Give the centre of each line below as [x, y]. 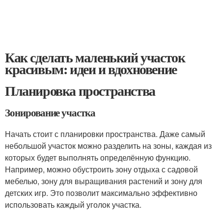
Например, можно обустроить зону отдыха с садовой [101, 169]
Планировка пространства [80, 91]
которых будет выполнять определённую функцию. [98, 157]
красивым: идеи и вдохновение [91, 69]
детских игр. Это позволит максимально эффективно [101, 193]
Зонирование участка [50, 112]
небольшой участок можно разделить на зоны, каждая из [108, 146]
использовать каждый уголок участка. [73, 205]
